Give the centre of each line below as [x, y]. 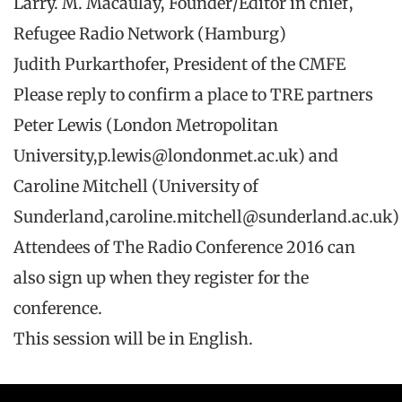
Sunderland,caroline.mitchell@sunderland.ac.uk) [206, 217]
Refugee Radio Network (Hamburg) [150, 34]
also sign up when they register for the [161, 278]
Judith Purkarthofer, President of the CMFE [179, 65]
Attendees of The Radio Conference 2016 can [184, 248]
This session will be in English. [133, 339]
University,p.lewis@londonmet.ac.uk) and [176, 156]
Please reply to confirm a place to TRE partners [193, 95]
